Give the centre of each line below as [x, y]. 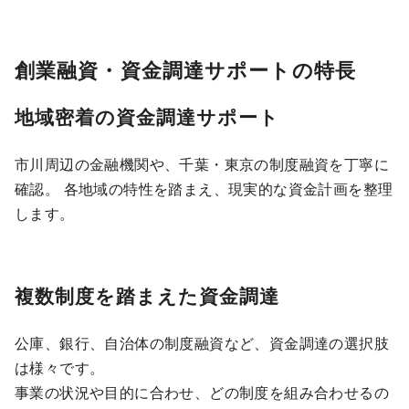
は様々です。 [60, 368]
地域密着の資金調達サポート [147, 116]
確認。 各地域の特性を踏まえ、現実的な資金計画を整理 [204, 188]
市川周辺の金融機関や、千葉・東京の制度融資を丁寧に [202, 163]
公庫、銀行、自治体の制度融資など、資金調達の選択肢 [202, 343]
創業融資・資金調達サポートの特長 [185, 70]
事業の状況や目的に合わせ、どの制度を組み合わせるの [202, 393]
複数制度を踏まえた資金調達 [147, 296]
